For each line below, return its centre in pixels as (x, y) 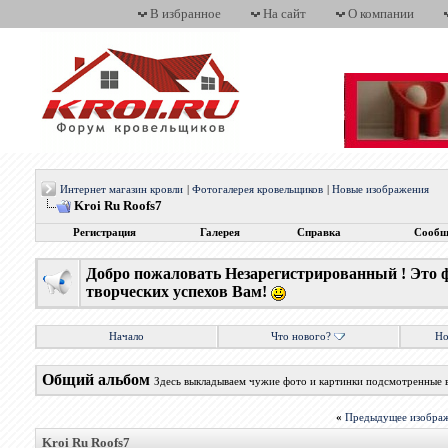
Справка (319, 232)
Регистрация (104, 232)
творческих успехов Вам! (178, 291)
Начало (126, 336)
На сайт (284, 13)
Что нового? (301, 336)
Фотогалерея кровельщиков (257, 189)
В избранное (185, 13)
